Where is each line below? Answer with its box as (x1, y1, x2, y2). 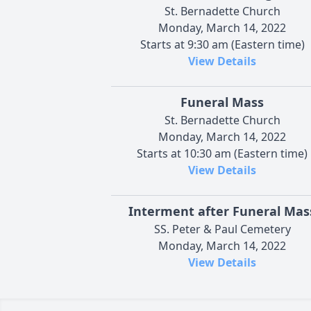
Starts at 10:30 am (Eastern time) (137, 145, 308, 161)
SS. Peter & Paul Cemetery (153, 221, 291, 237)
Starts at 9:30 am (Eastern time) (140, 36, 305, 52)
